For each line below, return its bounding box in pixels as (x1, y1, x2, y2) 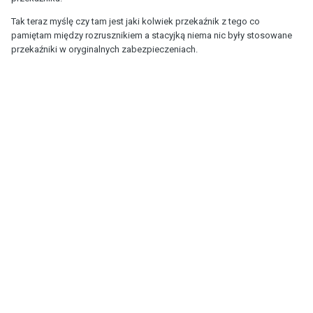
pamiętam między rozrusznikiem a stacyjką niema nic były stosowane (11, 29, 292, 41)
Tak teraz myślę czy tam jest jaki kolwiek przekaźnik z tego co (11, 15, 260, 27)
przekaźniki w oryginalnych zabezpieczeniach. (11, 43, 198, 54)
